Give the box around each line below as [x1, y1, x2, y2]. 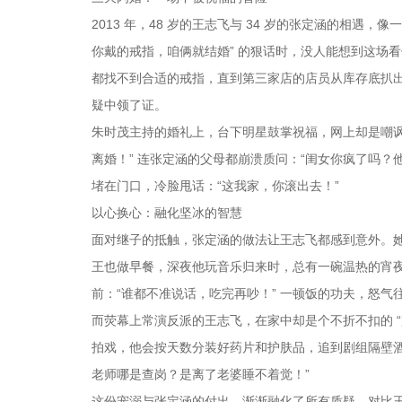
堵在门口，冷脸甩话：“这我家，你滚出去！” [92, 178, 339, 193]
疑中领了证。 [92, 97, 167, 112]
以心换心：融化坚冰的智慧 [92, 205, 242, 220]
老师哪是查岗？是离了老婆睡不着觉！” [92, 366, 310, 381]
